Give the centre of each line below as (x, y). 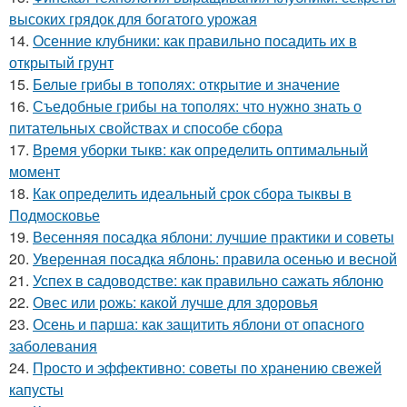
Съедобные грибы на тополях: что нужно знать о (197, 105)
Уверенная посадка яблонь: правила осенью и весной (215, 258)
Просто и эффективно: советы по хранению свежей (207, 367)
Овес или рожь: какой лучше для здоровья (175, 302)
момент (35, 171)
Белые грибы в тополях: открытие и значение (186, 84)
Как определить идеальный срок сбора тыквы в (192, 193)
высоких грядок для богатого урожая (133, 18)
